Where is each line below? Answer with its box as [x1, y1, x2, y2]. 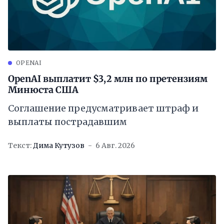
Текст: [8, 141, 31, 150]
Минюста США [8, 84, 78, 95]
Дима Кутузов [33, 141, 84, 150]
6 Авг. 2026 [95, 141, 135, 150]
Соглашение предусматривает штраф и [8, 102, 198, 114]
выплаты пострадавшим [8, 116, 127, 127]
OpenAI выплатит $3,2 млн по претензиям [8, 73, 207, 84]
